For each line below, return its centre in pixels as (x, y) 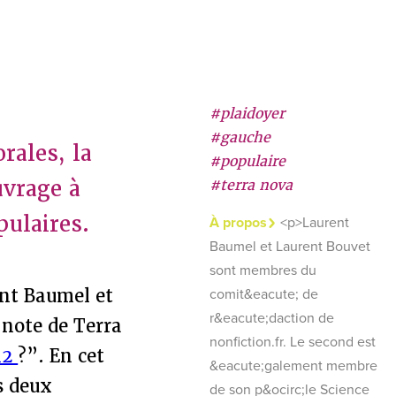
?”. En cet (61, 356)
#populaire (247, 161)
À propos (238, 223)
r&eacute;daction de (271, 318)
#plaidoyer (247, 114)
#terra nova (251, 185)
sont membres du (263, 270)
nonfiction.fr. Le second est (292, 342)
